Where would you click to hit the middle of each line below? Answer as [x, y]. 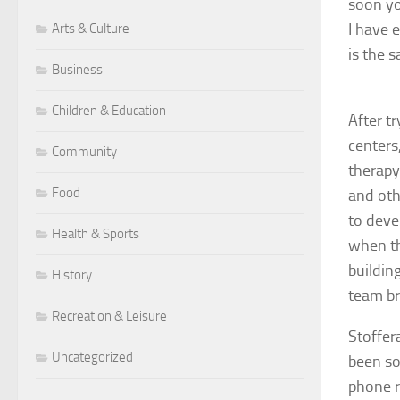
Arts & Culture [91, 28]
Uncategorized [92, 357]
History [72, 275]
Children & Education [109, 110]
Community [84, 151]
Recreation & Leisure [109, 316]
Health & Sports [96, 233]
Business [77, 69]
